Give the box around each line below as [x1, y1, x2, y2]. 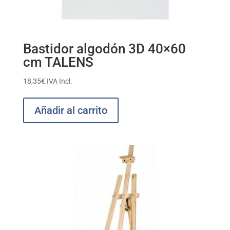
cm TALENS [23, 54, 93, 70]
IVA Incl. [46, 77, 72, 86]
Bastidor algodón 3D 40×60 [23, 41, 186, 57]
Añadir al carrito [34, 104, 107, 117]
